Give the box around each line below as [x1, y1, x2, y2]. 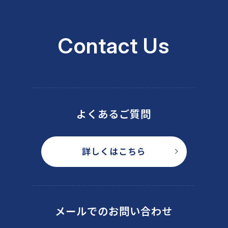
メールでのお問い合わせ [55, 203, 173, 219]
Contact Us [58, 33, 170, 59]
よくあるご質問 [76, 106, 152, 122]
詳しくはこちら [81, 145, 146, 158]
